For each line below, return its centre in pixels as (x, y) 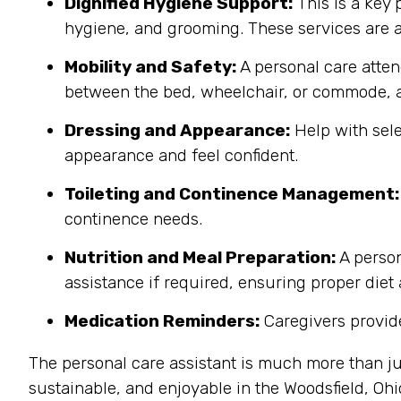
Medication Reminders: (162, 321)
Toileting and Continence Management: (232, 194)
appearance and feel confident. (181, 155)
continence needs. (133, 219)
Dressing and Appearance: (177, 130)
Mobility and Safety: (150, 67)
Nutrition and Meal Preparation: (200, 257)
